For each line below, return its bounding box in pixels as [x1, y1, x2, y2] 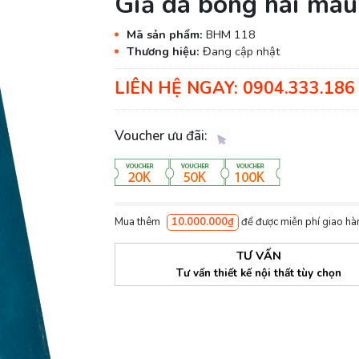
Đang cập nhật [202, 42, 280, 59]
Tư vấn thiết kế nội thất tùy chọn [176, 264, 342, 280]
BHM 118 [205, 26, 256, 42]
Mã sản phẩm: [126, 26, 206, 42]
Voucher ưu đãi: [114, 126, 211, 145]
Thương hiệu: [126, 42, 203, 59]
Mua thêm [114, 214, 163, 229]
